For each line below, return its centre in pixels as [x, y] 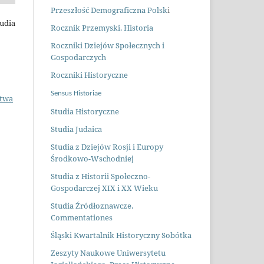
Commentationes [82, 217]
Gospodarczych [78, 57]
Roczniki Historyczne [89, 75]
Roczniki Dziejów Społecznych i [108, 45]
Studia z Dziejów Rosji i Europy [107, 146]
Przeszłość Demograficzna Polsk [109, 10]
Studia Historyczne [85, 111]
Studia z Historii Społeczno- [100, 176]
